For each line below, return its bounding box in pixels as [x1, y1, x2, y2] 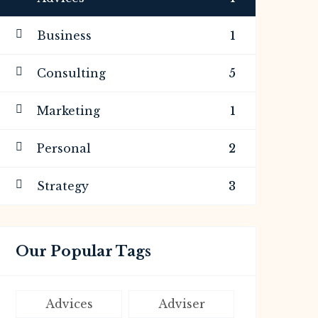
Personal [37, 141, 91, 155]
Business [37, 28, 92, 43]
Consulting [37, 66, 106, 80]
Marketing [37, 104, 100, 118]
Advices [45, 297, 93, 311]
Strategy [37, 179, 89, 193]
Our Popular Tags [16, 243, 151, 260]
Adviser [158, 297, 205, 311]
